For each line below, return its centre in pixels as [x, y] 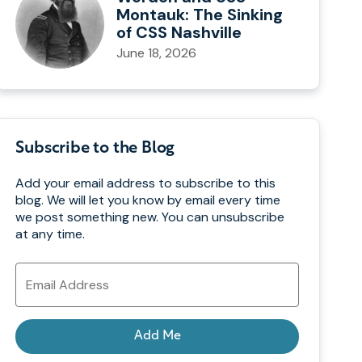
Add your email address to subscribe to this [146, 183]
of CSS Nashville [181, 32]
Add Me [157, 336]
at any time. [51, 234]
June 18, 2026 [157, 53]
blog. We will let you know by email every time [148, 200]
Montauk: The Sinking [200, 14]
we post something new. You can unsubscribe [150, 217]
